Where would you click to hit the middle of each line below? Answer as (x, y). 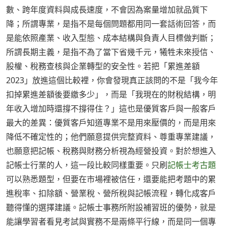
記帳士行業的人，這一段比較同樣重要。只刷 (87, 165)
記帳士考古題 (192, 165)
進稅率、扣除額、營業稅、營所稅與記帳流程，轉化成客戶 (111, 193)
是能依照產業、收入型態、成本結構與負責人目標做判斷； (111, 38)
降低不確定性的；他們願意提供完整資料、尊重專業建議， (111, 137)
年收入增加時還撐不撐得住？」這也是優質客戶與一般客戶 (111, 109)
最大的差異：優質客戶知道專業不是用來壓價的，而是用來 (111, 123)
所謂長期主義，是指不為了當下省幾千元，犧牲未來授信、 (111, 52)
